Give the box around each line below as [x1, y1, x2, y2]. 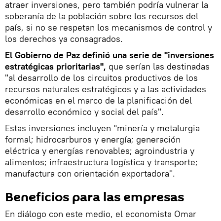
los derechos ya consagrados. [5, 33, 123, 44]
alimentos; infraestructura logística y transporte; [5, 156, 198, 168]
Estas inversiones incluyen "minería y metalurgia [5, 122, 200, 134]
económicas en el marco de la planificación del [5, 94, 192, 106]
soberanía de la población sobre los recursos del [5, 10, 198, 22]
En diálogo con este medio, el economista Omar [5, 208, 196, 220]
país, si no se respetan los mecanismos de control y [5, 21, 212, 33]
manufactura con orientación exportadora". [5, 167, 175, 179]
